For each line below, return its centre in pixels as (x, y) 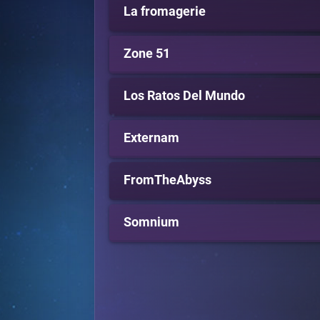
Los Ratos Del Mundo (184, 95)
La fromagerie (165, 11)
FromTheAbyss (167, 180)
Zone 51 (147, 53)
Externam (151, 137)
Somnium (151, 222)
